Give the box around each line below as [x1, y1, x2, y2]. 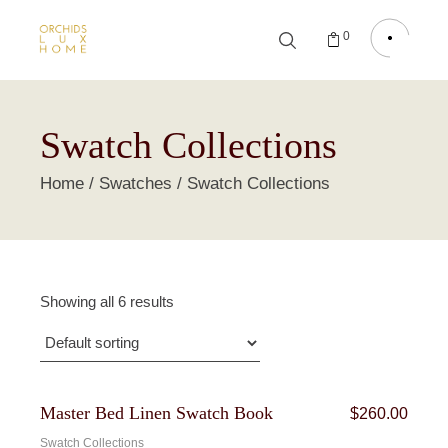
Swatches [99, 174, 173, 193]
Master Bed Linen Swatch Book [40, 403, 274, 423]
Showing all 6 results [40, 293, 175, 310]
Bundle [33, 398, 67, 410]
